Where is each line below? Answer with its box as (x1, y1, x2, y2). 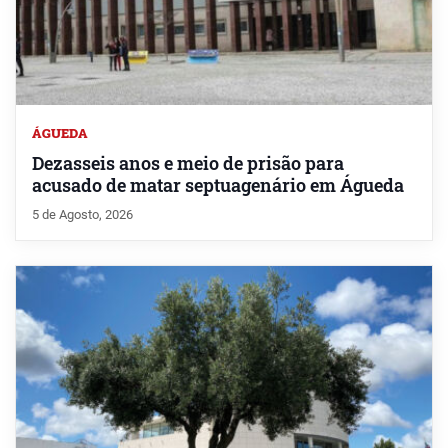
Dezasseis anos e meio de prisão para (32, 151, 344, 175)
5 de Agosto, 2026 (32, 206, 133, 222)
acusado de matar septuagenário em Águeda (32, 173, 404, 197)
